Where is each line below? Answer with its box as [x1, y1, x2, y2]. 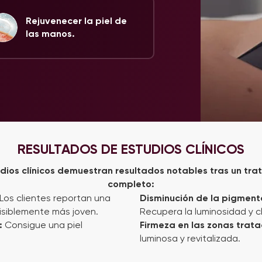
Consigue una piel [5, 219, 82, 230]
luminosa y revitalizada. [140, 233, 240, 244]
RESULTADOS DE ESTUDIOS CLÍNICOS [18, 141, 244, 157]
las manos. [26, 28, 75, 39]
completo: [108, 178, 154, 189]
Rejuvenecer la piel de [26, 15, 127, 26]
